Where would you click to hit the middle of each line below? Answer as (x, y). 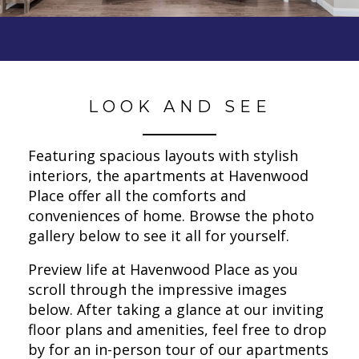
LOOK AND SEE (179, 107)
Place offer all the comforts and (137, 195)
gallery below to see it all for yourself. (159, 235)
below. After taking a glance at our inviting (176, 309)
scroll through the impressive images (157, 289)
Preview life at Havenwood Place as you (163, 269)
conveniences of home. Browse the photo (171, 215)
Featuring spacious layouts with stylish (163, 155)
